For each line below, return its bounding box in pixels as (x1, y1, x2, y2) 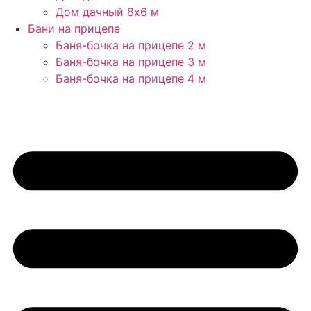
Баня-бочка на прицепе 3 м (56, 55, 206, 69)
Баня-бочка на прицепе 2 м (56, 38, 206, 52)
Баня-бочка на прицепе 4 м (56, 72, 206, 85)
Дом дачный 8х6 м (56, 5, 159, 19)
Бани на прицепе (28, 22, 120, 35)
